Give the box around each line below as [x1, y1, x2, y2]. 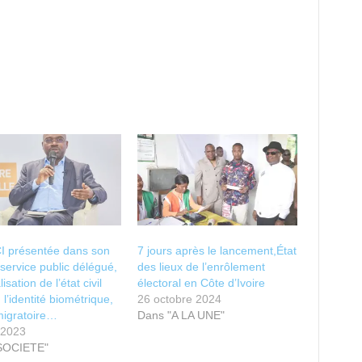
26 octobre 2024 [137, 293, 222, 306]
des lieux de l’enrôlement [137, 260, 266, 274]
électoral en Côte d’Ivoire [137, 276, 266, 290]
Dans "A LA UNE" [137, 309, 225, 322]
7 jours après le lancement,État [137, 244, 297, 258]
